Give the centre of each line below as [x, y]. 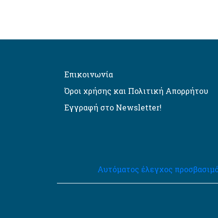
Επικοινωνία [89, 74]
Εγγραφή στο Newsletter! [113, 107]
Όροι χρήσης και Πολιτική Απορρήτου [136, 91]
